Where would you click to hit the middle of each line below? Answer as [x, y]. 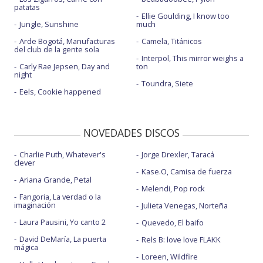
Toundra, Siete [167, 84]
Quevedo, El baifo [172, 223]
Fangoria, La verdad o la [60, 197]
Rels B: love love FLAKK [181, 240]
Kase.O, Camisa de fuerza [186, 172]
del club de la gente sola [57, 50]
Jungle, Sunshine [49, 24]
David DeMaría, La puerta [63, 239]
